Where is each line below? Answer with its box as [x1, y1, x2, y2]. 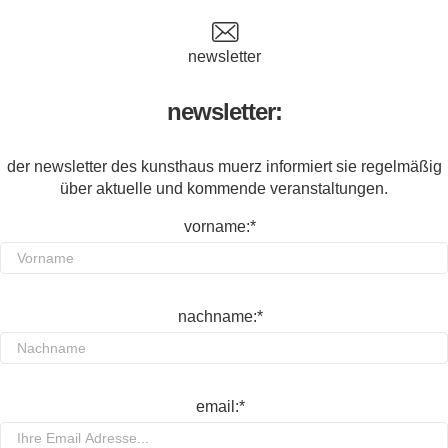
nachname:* [177, 308, 263, 325]
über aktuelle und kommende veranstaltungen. [60, 180, 388, 197]
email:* [195, 398, 245, 415]
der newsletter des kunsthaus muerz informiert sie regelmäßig [6, 158, 442, 175]
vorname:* [184, 218, 256, 235]
